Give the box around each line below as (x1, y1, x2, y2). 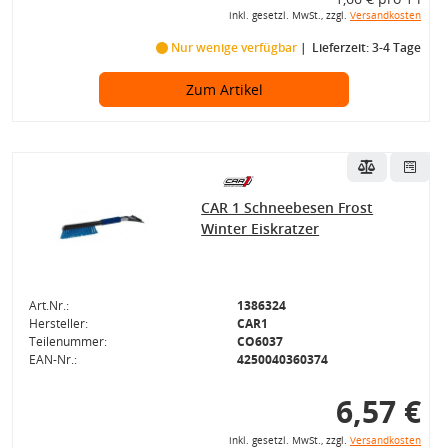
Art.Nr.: (28, 297, 69, 315)
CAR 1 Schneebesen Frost (201, 198, 374, 218)
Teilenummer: (28, 333, 107, 351)
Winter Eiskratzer (201, 219, 320, 239)
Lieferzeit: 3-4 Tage (311, 39, 421, 57)
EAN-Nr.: (28, 351, 77, 369)
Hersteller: (28, 315, 88, 333)
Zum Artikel (185, 80, 263, 100)
